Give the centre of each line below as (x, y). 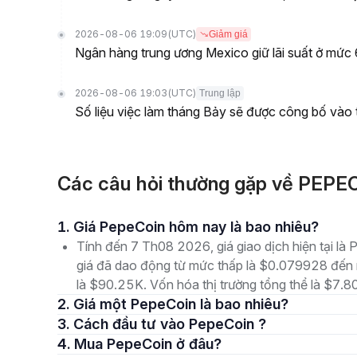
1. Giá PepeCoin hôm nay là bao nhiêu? (196, 227)
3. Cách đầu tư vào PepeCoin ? (170, 324)
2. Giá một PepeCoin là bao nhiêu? (181, 304)
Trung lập (220, 93)
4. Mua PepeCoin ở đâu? (148, 344)
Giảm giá (228, 34)
